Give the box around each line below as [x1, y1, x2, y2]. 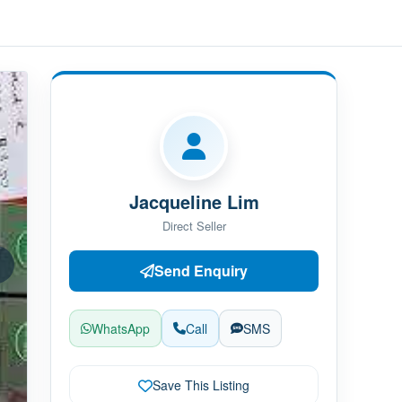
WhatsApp [92, 319, 150, 337]
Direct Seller [162, 217, 226, 234]
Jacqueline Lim [128, 188, 259, 214]
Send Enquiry [154, 260, 248, 281]
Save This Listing [153, 376, 249, 394]
